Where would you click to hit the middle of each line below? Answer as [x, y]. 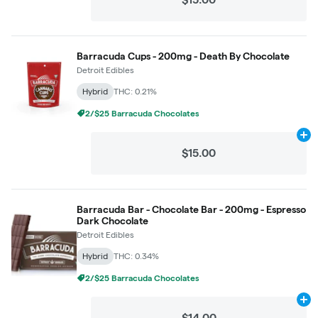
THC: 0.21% [135, 91]
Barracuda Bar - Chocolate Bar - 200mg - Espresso [191, 209]
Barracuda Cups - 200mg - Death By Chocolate [183, 56]
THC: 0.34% [136, 256]
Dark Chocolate [113, 221]
